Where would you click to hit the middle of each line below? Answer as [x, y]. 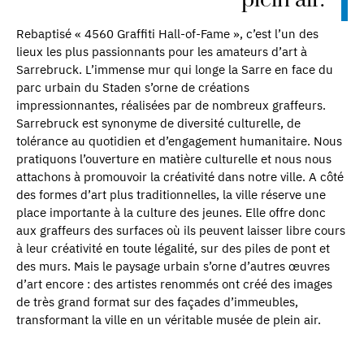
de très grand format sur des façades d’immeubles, [157, 301]
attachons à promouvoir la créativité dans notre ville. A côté [180, 176]
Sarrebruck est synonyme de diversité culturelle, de [158, 123]
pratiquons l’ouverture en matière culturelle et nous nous [174, 158]
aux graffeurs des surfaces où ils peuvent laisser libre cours [181, 230]
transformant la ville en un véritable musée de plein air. [169, 319]
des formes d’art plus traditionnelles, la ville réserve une [171, 194]
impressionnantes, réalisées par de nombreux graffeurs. [171, 105]
